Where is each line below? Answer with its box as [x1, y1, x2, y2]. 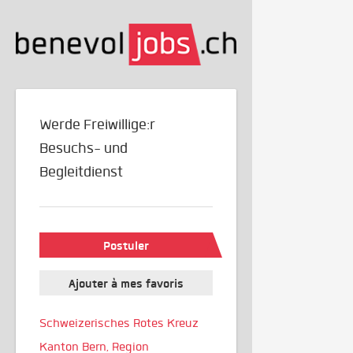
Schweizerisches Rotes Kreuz [39, 316, 199, 331]
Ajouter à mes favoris [69, 276, 184, 292]
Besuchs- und [39, 139, 128, 158]
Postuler [103, 237, 149, 254]
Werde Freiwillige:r [39, 116, 155, 134]
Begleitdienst [39, 163, 123, 181]
